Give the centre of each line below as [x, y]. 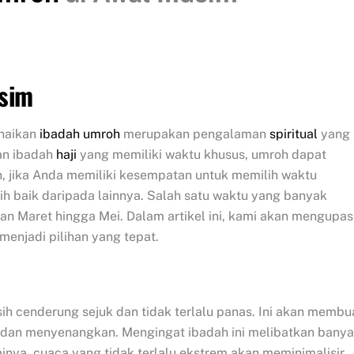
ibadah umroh [80, 134]
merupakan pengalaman [195, 134]
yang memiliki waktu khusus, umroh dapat [201, 154]
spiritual [294, 134]
